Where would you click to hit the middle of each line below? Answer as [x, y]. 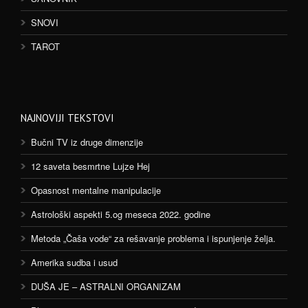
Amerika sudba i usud [74, 262]
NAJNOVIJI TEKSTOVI [67, 118]
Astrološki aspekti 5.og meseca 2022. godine [121, 214]
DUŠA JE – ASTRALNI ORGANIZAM [106, 286]
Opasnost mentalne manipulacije [96, 190]
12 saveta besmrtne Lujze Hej [90, 166]
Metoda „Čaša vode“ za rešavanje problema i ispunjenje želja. [153, 238]
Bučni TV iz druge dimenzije [87, 142]
